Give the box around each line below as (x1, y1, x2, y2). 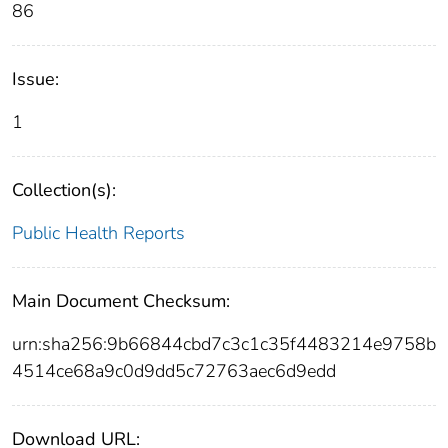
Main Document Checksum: (12, 289, 230, 314)
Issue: (12, 67, 59, 92)
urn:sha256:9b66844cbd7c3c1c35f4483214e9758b (12, 332, 436, 357)
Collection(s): (12, 178, 116, 203)
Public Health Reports (12, 221, 185, 246)
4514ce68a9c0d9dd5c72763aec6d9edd (12, 359, 336, 384)
